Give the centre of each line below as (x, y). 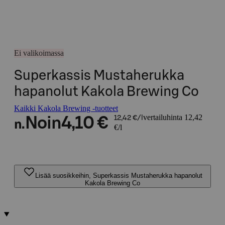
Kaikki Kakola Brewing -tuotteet (66, 108)
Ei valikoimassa (39, 53)
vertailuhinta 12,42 (173, 117)
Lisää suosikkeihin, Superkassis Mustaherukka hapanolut (119, 176)
